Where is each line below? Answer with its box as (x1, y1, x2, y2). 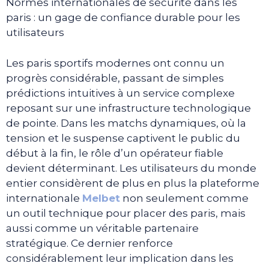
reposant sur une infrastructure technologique (6, 101, 251, 114)
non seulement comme (120, 192, 249, 204)
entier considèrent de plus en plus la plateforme (6, 177, 259, 189)
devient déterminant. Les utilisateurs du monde (6, 162, 256, 174)
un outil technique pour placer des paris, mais (6, 207, 246, 219)
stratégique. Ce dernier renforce (6, 237, 173, 249)
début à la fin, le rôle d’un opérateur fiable (6, 147, 223, 159)
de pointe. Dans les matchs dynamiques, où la (6, 116, 246, 129)
